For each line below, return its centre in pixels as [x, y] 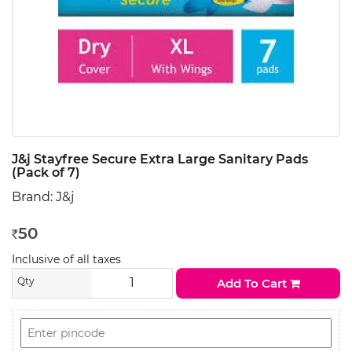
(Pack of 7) [46, 172]
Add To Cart [253, 283]
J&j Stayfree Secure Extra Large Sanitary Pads [160, 159]
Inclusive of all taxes [66, 259]
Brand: [34, 197]
